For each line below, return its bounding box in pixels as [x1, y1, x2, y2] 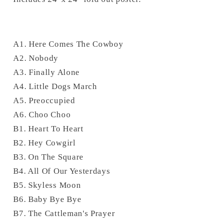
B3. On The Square [13, 152, 84, 162]
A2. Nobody [13, 54, 59, 63]
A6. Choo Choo [13, 110, 71, 120]
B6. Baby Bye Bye [13, 195, 82, 204]
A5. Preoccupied [13, 96, 75, 106]
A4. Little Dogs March [13, 82, 97, 91]
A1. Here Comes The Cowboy [13, 39, 124, 49]
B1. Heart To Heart [13, 124, 84, 134]
